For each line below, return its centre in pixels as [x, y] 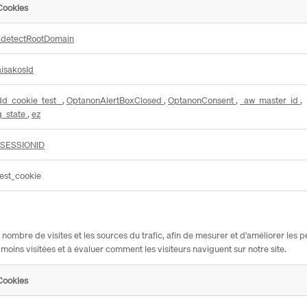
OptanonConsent [202, 100]
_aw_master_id [270, 100]
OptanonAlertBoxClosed [115, 100]
